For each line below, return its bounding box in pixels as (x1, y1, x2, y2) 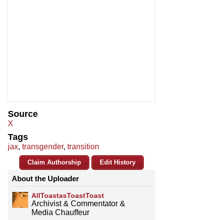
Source (8, 109, 38, 119)
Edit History (100, 159, 136, 166)
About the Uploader (12, 174, 79, 183)
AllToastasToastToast (31, 192, 104, 200)
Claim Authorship (27, 159, 81, 166)
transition (67, 142, 99, 151)
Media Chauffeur (31, 208, 89, 217)
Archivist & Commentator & (31, 199, 125, 208)
